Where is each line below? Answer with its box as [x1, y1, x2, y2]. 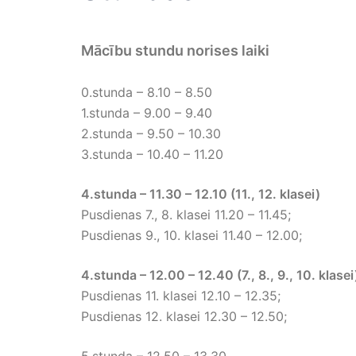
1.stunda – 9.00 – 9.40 [81, 105, 212, 122]
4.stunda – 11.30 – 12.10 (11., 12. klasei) [81, 186, 320, 203]
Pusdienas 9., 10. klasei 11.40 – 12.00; [81, 227, 302, 244]
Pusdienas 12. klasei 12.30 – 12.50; [81, 308, 287, 325]
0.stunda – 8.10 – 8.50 [81, 84, 212, 101]
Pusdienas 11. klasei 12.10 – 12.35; [81, 288, 281, 304]
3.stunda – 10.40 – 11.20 [81, 146, 223, 163]
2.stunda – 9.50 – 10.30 [81, 126, 221, 142]
